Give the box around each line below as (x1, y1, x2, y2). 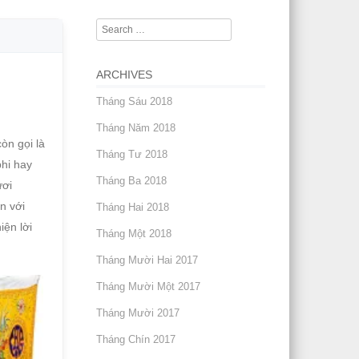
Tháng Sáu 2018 (96, 95, 173, 107)
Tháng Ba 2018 (96, 175, 167, 187)
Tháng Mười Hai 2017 (96, 254, 199, 266)
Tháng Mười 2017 (96, 307, 180, 319)
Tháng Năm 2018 (96, 122, 176, 134)
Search (96, 21, 128, 32)
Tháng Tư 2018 (96, 148, 168, 160)
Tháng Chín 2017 (96, 333, 176, 345)
